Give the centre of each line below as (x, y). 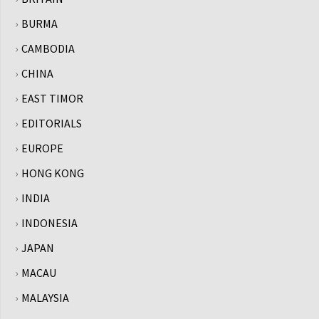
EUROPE (42, 148)
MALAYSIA (45, 298)
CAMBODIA (48, 48)
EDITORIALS (52, 123)
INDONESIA (49, 223)
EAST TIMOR (52, 98)
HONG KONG (53, 173)
